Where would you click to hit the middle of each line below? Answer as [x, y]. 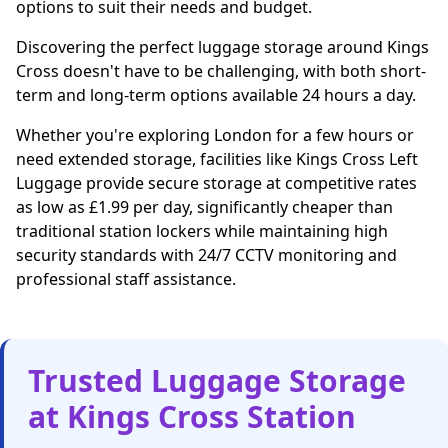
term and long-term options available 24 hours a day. [216, 95]
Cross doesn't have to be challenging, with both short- [221, 71]
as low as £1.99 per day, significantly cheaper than [204, 207]
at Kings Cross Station [192, 416]
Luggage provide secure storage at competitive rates [216, 183]
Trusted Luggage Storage [217, 380]
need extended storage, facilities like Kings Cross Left [217, 159]
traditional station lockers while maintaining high [202, 231]
